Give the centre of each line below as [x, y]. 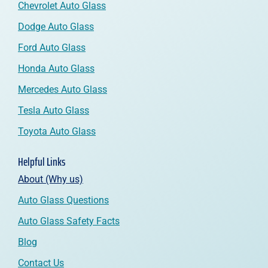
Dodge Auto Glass [56, 26]
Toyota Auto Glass [57, 131]
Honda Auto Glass [56, 68]
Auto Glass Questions [63, 200]
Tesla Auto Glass [54, 110]
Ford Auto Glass [52, 47]
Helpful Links [42, 161]
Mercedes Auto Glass [63, 89]
